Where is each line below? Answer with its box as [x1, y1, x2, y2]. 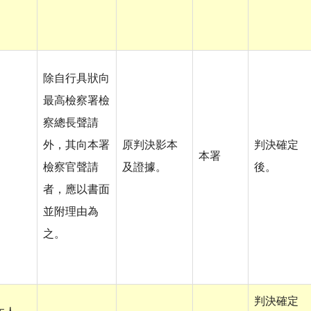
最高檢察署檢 [43, 95, 110, 107]
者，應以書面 [43, 184, 110, 196]
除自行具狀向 [43, 73, 110, 85]
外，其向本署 [43, 140, 110, 151]
